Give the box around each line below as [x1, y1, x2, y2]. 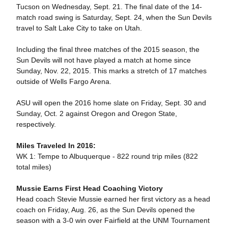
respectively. [16, 120, 56, 128]
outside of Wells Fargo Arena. [16, 77, 111, 85]
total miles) [16, 163, 51, 171]
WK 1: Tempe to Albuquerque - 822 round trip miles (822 [16, 152, 198, 160]
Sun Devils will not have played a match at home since [16, 56, 191, 64]
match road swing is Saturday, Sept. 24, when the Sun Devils [16, 13, 212, 21]
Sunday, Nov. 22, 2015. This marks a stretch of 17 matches [16, 67, 207, 75]
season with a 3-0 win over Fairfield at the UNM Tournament [16, 216, 210, 224]
